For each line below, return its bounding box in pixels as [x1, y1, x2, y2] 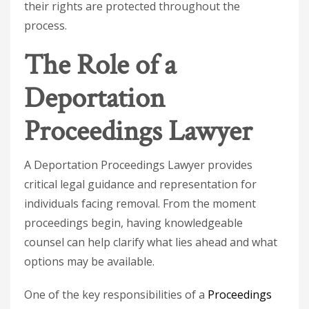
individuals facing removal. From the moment [24, 196, 256, 211]
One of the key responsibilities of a [24, 287, 208, 302]
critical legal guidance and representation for [24, 177, 257, 192]
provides [205, 157, 252, 172]
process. [24, 18, 67, 33]
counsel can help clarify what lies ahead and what [24, 235, 277, 250]
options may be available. [24, 254, 154, 269]
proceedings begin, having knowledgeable [24, 215, 243, 230]
